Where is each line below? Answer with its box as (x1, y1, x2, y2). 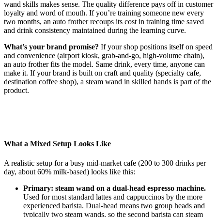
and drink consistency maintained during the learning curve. (4, 26, 186, 34)
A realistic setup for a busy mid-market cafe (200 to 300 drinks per (4, 158, 206, 167)
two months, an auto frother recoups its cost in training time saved (4, 17, 204, 26)
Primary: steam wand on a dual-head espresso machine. (23, 184, 206, 192)
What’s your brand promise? (4, 43, 99, 51)
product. (4, 86, 29, 94)
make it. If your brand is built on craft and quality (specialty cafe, (4, 69, 201, 77)
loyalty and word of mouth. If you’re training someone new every (4, 9, 204, 17)
